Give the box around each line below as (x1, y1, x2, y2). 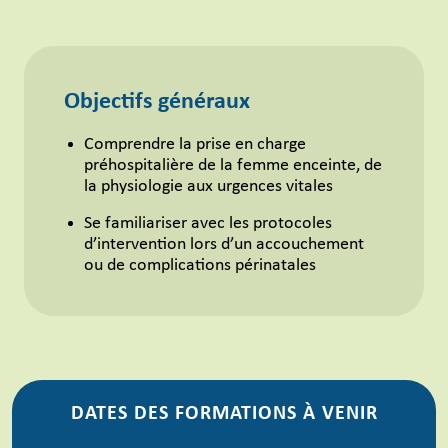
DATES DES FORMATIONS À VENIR (70, 404, 378, 425)
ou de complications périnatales (84, 256, 316, 276)
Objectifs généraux (64, 90, 250, 115)
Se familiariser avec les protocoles (84, 214, 332, 234)
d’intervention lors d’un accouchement (84, 235, 364, 255)
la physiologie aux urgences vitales (84, 177, 333, 197)
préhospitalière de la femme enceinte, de (84, 156, 382, 176)
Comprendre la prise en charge (84, 135, 306, 155)
